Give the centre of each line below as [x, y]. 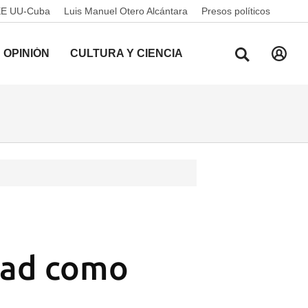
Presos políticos [236, 11]
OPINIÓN [26, 53]
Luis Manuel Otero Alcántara [126, 11]
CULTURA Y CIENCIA [126, 53]
